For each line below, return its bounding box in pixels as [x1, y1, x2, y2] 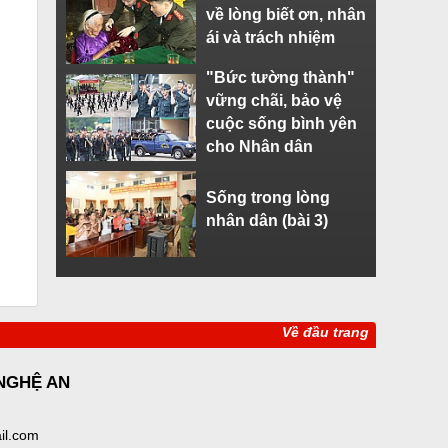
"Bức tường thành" [206, 69, 355, 86]
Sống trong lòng [206, 189, 330, 206]
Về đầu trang [282, 324, 369, 340]
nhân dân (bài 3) [206, 212, 328, 229]
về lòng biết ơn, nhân [206, 6, 366, 23]
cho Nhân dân [206, 138, 313, 155]
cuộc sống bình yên [206, 115, 357, 132]
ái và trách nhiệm [206, 29, 335, 46]
